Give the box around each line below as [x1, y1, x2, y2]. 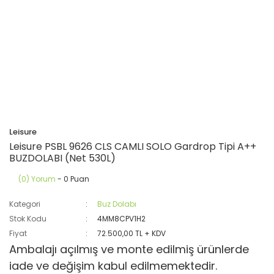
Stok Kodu [9, 213, 46, 224]
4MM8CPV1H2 [97, 213, 146, 224]
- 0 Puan [56, 174, 89, 184]
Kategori [9, 199, 40, 209]
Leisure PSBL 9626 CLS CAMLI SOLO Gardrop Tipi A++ [9, 139, 256, 154]
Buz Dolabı [97, 199, 137, 209]
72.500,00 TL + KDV [97, 228, 166, 239]
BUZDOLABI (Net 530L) [9, 151, 116, 165]
